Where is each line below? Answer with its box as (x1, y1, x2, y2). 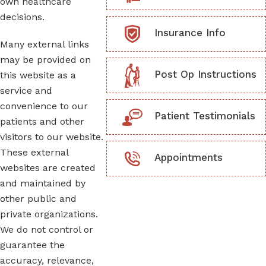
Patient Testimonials (154, 110, 255, 122)
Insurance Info (154, 27, 226, 39)
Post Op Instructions (154, 68, 256, 81)
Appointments (154, 151, 223, 164)
